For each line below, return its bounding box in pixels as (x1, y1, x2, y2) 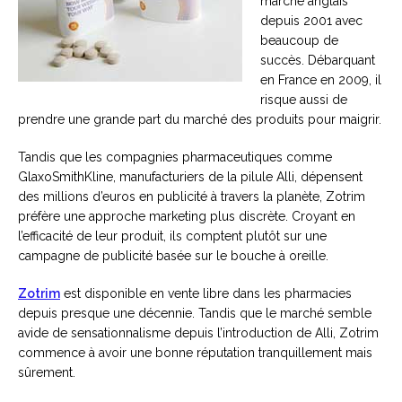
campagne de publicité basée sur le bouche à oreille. (18, 249, 328, 263)
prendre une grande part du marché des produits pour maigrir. (18, 112, 381, 127)
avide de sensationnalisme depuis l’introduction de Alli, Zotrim (18, 326, 379, 340)
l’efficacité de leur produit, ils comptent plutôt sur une (18, 229, 327, 243)
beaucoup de (260, 33, 338, 48)
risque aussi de (260, 92, 347, 107)
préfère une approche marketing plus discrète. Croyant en (18, 209, 355, 223)
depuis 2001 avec (260, 13, 363, 28)
